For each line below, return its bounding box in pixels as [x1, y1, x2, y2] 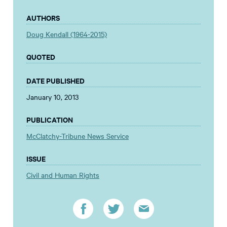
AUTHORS [26, 12, 60, 23]
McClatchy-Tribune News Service [26, 131, 129, 141]
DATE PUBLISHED [26, 75, 85, 86]
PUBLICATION [26, 114, 73, 125]
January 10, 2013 [26, 92, 79, 102]
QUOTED [26, 51, 55, 62]
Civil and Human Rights [26, 170, 99, 180]
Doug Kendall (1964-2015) [26, 29, 107, 40]
